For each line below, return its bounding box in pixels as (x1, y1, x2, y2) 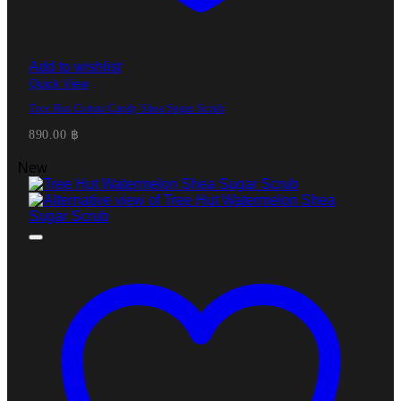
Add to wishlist (29, 58, 121, 74)
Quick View (29, 76, 88, 90)
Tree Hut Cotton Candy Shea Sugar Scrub (29, 101, 224, 115)
